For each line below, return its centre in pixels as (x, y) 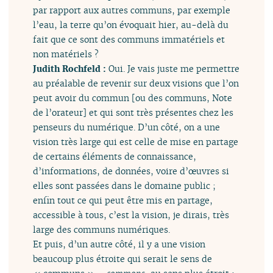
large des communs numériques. (102, 230)
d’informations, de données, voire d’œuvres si (131, 171)
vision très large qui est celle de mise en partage (136, 142)
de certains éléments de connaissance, (115, 157)
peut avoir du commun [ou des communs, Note (133, 98)
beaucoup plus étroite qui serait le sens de (123, 259)
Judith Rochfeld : (71, 69)
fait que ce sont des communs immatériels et (129, 40)
